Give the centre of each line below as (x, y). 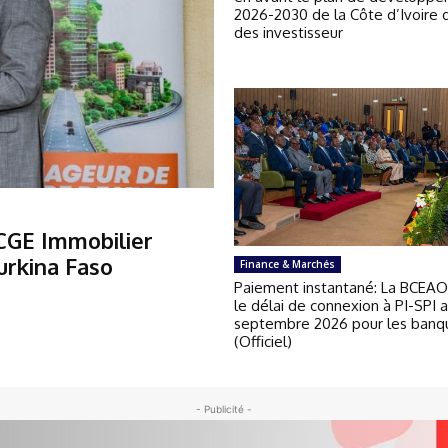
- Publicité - (224, 409)
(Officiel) (263, 342)
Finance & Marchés (287, 264)
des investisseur (288, 32)
